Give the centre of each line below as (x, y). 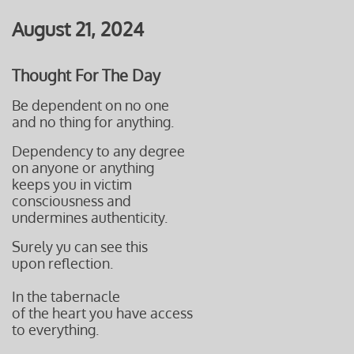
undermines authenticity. (90, 217)
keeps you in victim (72, 184)
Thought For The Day (86, 75)
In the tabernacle (66, 296)
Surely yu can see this (80, 247)
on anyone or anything (83, 168)
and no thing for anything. (93, 122)
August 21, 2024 (78, 29)
